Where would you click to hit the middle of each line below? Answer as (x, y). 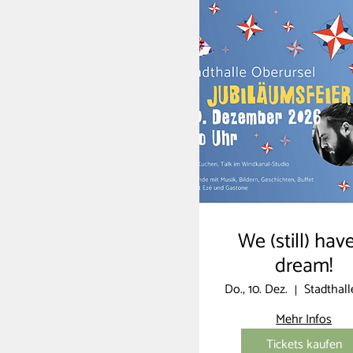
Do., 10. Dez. (256, 290)
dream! (304, 266)
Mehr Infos (304, 320)
